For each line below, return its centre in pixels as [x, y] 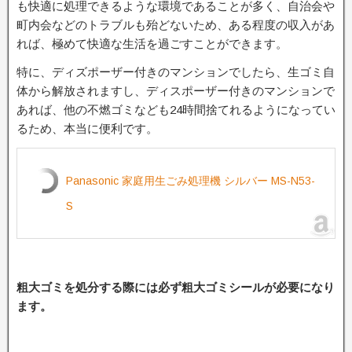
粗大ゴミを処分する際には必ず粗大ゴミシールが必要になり [176, 287]
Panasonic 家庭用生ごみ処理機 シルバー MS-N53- [191, 181]
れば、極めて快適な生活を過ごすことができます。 [152, 44]
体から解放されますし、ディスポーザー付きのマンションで [176, 91]
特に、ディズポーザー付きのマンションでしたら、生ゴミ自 [176, 72]
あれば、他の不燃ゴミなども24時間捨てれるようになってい [176, 110]
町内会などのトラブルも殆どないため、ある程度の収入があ [176, 25]
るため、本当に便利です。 [87, 128]
